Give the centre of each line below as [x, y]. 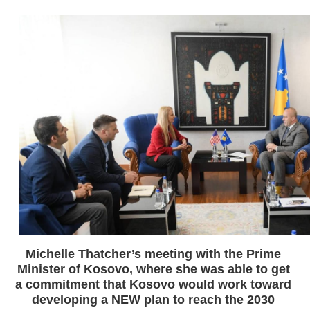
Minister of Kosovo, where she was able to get [153, 269]
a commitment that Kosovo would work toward [154, 284]
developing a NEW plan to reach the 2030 [153, 299]
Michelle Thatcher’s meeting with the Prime [153, 254]
